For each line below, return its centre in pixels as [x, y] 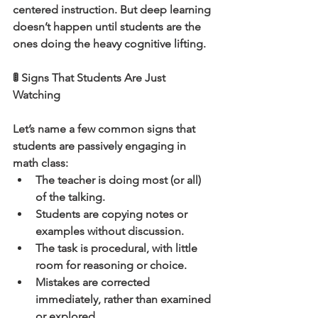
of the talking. [70, 197]
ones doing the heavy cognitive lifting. [109, 43]
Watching [37, 94]
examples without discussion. [110, 231]
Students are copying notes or [113, 214]
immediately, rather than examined [125, 299]
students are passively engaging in [101, 146]
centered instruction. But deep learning [113, 9]
